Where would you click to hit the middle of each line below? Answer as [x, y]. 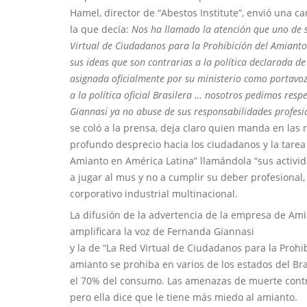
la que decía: [99, 29]
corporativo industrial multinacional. [154, 194]
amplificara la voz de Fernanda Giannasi [162, 231]
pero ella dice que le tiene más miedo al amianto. [184, 297]
